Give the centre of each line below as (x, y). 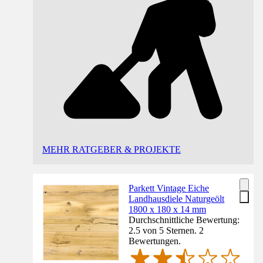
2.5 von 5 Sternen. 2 (166, 230)
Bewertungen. (155, 241)
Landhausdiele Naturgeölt (177, 198)
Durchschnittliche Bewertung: (184, 220)
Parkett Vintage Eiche (169, 188)
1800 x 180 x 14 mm (168, 209)
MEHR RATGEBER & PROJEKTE (112, 149)
